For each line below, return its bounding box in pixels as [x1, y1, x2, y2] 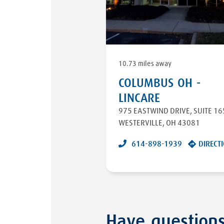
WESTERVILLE [118, 118, 162, 127]
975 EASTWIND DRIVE [118, 106, 190, 115]
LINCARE [118, 92, 160, 104]
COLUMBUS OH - [118, 77, 200, 89]
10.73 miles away [118, 60, 171, 67]
